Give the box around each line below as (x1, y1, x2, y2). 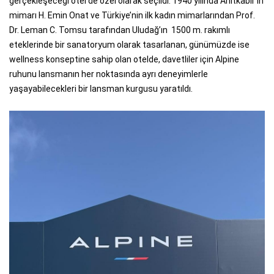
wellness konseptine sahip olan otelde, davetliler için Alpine (9, 54, 239, 64)
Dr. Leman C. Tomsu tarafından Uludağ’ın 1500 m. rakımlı (9, 24, 230, 35)
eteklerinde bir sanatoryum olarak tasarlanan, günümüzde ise (9, 39, 250, 50)
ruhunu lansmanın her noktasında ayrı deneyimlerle (9, 68, 208, 79)
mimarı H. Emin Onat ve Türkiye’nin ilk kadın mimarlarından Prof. (9, 10, 255, 20)
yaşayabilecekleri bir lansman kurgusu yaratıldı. (9, 83, 193, 94)
